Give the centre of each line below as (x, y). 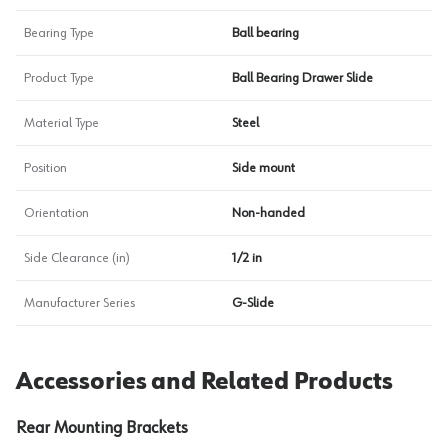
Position (45, 168)
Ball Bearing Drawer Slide (302, 78)
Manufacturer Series (79, 303)
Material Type (61, 123)
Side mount (263, 168)
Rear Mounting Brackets (102, 428)
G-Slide (253, 303)
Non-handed (268, 213)
